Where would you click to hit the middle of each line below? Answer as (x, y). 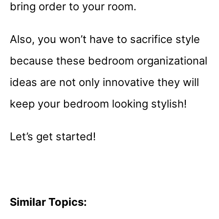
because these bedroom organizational (109, 61)
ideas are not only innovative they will (104, 82)
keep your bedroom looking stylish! (98, 104)
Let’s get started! (53, 137)
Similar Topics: (48, 202)
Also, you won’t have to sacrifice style (105, 39)
